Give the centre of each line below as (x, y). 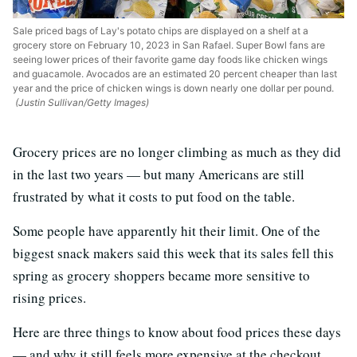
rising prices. (49, 297)
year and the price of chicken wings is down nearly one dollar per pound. (173, 88)
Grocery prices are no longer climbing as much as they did (177, 151)
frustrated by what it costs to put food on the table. (154, 196)
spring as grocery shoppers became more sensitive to (161, 275)
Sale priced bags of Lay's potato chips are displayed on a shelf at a (161, 30)
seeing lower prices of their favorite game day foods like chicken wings (170, 59)
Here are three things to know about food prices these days (177, 331)
